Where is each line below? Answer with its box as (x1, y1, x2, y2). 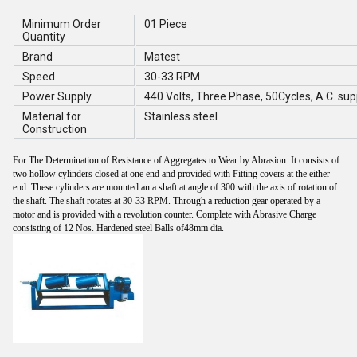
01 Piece (144, 18, 187, 30)
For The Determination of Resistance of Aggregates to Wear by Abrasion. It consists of (13, 155, 339, 166)
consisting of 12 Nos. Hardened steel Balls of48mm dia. (13, 222, 224, 233)
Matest (144, 50, 180, 63)
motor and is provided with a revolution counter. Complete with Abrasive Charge (13, 209, 316, 220)
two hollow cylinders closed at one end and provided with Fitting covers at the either (13, 168, 330, 179)
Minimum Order (22, 18, 101, 30)
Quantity (22, 30, 65, 43)
